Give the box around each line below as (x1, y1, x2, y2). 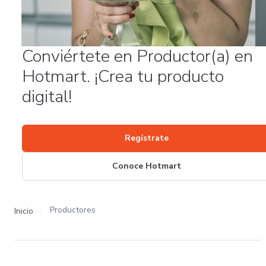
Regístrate (125, 132, 169, 144)
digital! (22, 85, 72, 108)
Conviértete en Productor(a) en (22, 45, 253, 68)
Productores (50, 204, 96, 216)
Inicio (14, 205, 33, 217)
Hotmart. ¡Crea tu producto (22, 65, 224, 88)
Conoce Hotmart (112, 160, 181, 172)
